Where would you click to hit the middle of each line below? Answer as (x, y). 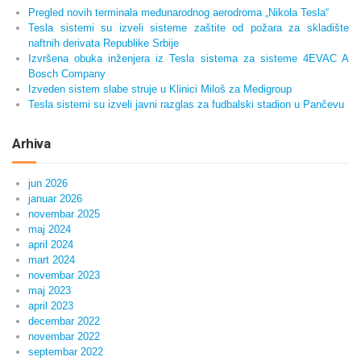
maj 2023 (50, 290)
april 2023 (51, 305)
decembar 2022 (64, 321)
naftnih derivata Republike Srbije (104, 43)
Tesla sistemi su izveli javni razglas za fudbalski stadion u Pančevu (186, 104)
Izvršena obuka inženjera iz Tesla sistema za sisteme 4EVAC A (189, 58)
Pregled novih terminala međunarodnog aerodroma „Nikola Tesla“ (178, 12)
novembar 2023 (64, 275)
